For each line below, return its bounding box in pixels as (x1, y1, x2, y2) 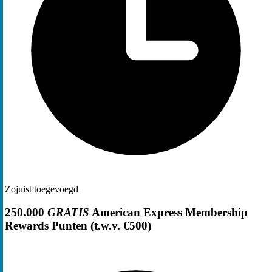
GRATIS (47, 206, 89, 219)
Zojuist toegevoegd (5, 183, 78, 194)
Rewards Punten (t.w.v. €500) (5, 219, 151, 233)
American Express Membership (89, 206, 248, 219)
